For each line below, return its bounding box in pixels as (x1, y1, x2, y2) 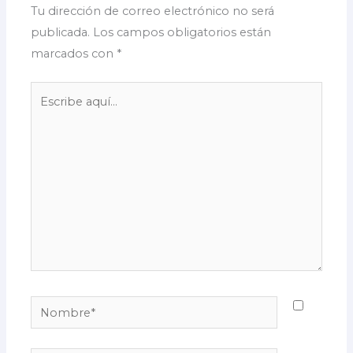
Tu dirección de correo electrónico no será (31, 3, 275, 18)
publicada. (31, 24, 91, 39)
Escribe (30, 84, 73, 98)
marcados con (31, 46, 117, 61)
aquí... (30, 105, 62, 120)
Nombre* (30, 298, 86, 313)
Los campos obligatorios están (93, 24, 272, 39)
